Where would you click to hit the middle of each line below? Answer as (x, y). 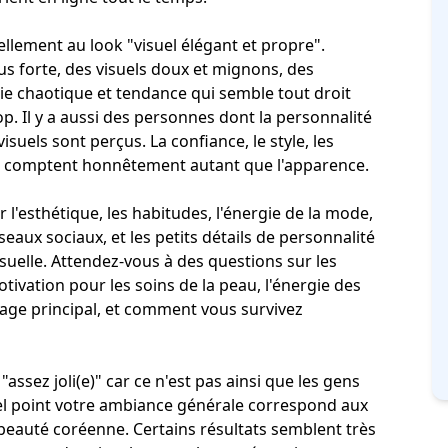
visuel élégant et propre (224, 44)
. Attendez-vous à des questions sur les (190, 260)
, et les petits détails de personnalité (239, 236)
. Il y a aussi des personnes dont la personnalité (193, 116)
